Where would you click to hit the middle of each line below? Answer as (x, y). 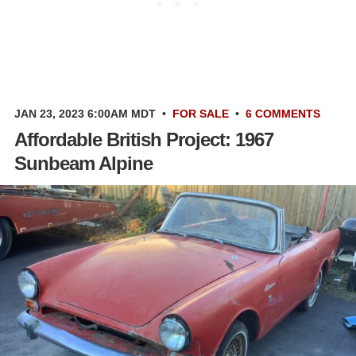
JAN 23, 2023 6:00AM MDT (85, 113)
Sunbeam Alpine (83, 163)
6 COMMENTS (283, 113)
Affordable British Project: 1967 (144, 139)
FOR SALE (201, 113)
